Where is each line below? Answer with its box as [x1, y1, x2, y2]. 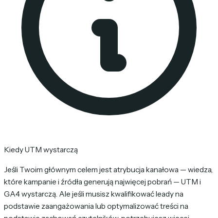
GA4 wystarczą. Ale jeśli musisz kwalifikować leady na [4, 189, 183, 199]
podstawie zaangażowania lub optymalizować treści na [4, 201, 188, 211]
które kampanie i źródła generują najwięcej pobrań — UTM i [4, 177, 201, 186]
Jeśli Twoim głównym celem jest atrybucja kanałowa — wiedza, [4, 164, 213, 174]
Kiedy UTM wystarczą [4, 145, 78, 155]
